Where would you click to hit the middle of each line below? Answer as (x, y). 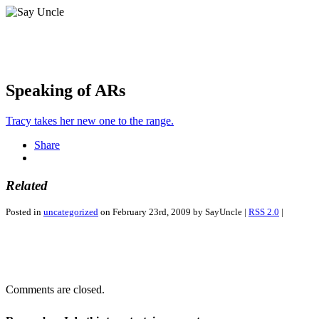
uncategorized (71, 212)
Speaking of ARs (66, 90)
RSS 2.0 (264, 212)
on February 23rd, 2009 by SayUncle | (173, 212)
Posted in (25, 212)
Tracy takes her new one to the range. (90, 120)
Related (27, 185)
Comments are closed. (55, 290)
